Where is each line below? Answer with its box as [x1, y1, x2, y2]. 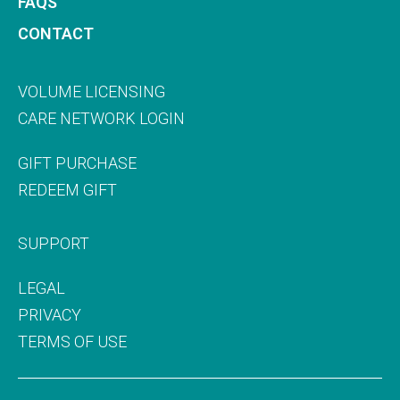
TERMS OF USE [18, 331, 127, 351]
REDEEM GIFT [18, 179, 117, 199]
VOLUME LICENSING [18, 81, 165, 101]
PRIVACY [18, 304, 81, 324]
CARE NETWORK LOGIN [18, 108, 185, 128]
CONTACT [18, 23, 94, 43]
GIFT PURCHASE [18, 153, 137, 172]
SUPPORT [18, 233, 89, 253]
